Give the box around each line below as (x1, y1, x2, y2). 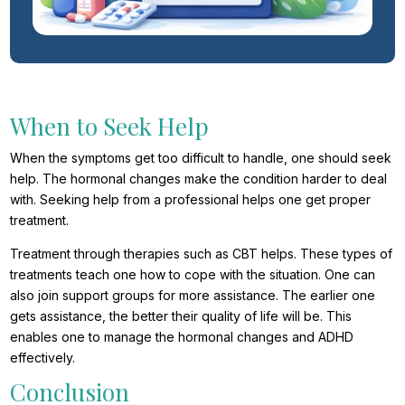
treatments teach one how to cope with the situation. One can (10, 266, 376, 282)
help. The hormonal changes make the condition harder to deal (10, 170, 388, 186)
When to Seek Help (10, 109, 210, 142)
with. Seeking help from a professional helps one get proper (10, 191, 372, 207)
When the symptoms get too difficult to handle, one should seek (10, 149, 392, 165)
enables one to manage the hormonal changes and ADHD (10, 328, 354, 344)
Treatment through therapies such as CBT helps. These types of (10, 245, 393, 261)
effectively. (10, 349, 76, 365)
